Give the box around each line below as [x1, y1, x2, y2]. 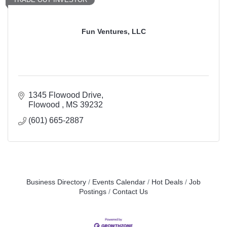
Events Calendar [92, 178, 145, 186]
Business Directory [26, 178, 86, 186]
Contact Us [112, 188, 148, 196]
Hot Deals [152, 178, 183, 186]
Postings [79, 188, 106, 196]
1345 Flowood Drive [28, 91, 101, 100]
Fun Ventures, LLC [81, 27, 146, 36]
